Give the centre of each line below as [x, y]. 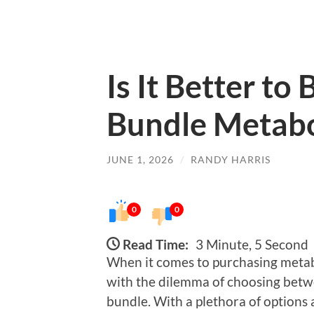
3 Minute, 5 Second [252, 244]
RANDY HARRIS [231, 159]
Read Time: [156, 244]
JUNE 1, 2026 [140, 159]
